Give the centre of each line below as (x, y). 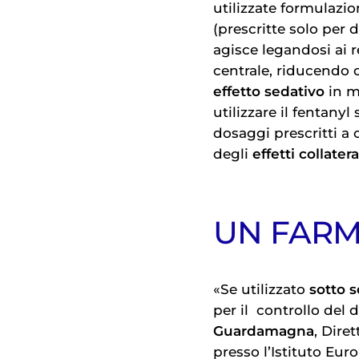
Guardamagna (264, 331)
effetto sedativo (269, 92)
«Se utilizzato (261, 289)
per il (233, 310)
